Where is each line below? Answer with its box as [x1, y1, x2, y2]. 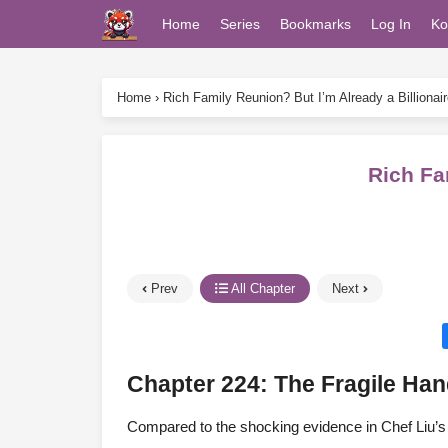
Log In [371, 16, 411, 32]
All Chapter [228, 281, 295, 296]
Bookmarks [280, 16, 351, 32]
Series [220, 16, 260, 32]
